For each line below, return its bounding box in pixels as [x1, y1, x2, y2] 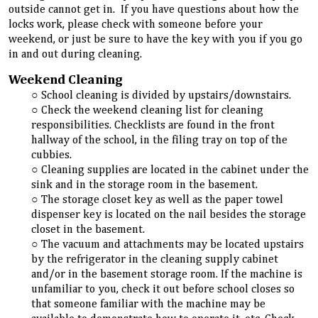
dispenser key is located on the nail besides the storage [31, 209, 307, 221]
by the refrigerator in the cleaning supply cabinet [31, 253, 279, 265]
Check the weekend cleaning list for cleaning [41, 104, 264, 116]
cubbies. [31, 149, 72, 161]
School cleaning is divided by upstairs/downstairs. [41, 89, 297, 102]
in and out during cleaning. [9, 49, 142, 61]
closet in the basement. [31, 224, 146, 236]
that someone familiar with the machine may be [31, 298, 266, 310]
